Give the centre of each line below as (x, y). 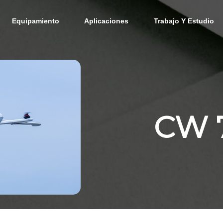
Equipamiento (35, 21)
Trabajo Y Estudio (184, 21)
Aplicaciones (107, 21)
